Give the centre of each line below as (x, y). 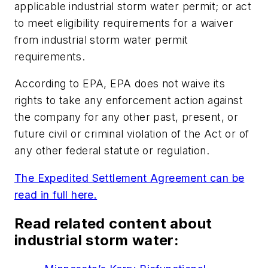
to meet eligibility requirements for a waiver (124, 23)
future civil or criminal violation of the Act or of (132, 134)
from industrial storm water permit (101, 39)
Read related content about (113, 223)
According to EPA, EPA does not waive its (120, 84)
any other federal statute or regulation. (112, 151)
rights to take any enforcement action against (129, 100)
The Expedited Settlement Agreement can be (130, 178)
